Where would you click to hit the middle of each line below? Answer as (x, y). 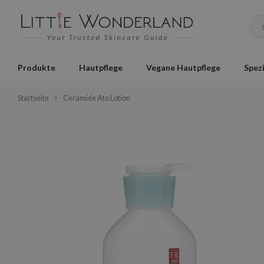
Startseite (33, 98)
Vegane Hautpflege (183, 67)
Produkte (37, 67)
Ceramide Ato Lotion (97, 98)
